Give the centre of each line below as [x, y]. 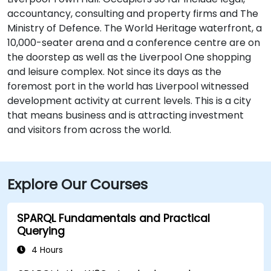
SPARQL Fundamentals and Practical [113, 218]
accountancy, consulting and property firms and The [133, 13]
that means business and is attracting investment [126, 115]
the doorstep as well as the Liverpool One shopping [129, 57]
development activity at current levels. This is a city [129, 100]
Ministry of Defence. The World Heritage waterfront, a [135, 28]
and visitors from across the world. [89, 129]
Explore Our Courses [77, 184]
